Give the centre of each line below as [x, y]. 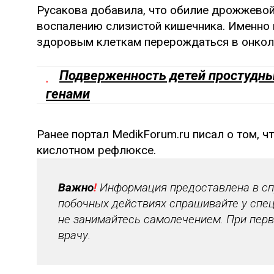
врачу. [74, 235]
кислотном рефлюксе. [96, 150]
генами [68, 94]
